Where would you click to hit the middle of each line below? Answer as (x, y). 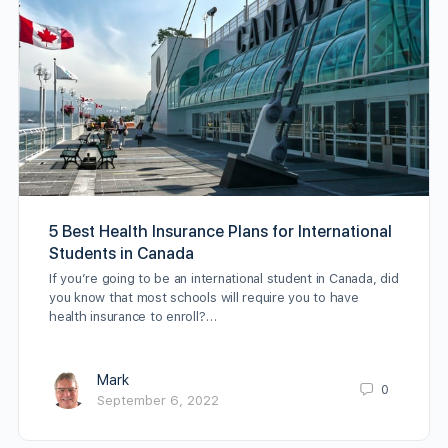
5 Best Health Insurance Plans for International (220, 231)
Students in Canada (121, 253)
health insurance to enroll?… (133, 316)
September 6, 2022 (158, 400)
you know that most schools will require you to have (204, 297)
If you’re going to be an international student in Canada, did (224, 278)
